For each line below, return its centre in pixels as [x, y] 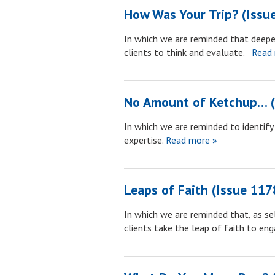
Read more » [190, 140]
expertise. [144, 140]
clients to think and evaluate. [187, 52]
